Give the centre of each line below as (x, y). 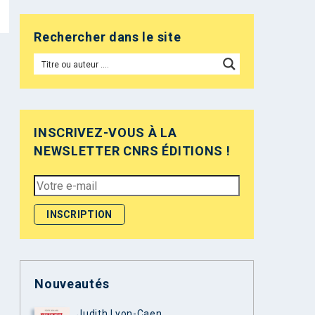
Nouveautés (72, 284)
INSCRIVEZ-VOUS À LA (105, 133)
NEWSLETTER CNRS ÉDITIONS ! (132, 151)
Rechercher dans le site (108, 37)
